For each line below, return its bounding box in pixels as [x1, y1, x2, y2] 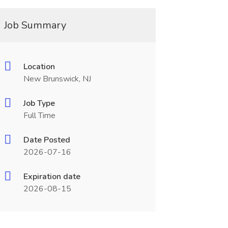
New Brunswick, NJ [23, 73, 91, 84]
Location [23, 61, 55, 72]
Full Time [23, 110, 55, 121]
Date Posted [23, 134, 70, 146]
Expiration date [23, 171, 80, 182]
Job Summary [4, 18, 66, 32]
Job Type [23, 98, 55, 109]
